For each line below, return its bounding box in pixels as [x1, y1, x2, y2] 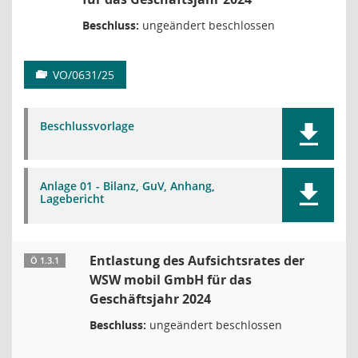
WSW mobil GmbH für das [89, 271, 252, 288]
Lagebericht [40, 191, 105, 206]
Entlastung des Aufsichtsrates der [89, 252, 304, 269]
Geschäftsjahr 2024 [89, 290, 211, 308]
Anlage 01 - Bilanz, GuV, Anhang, [40, 178, 215, 193]
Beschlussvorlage [40, 118, 134, 133]
